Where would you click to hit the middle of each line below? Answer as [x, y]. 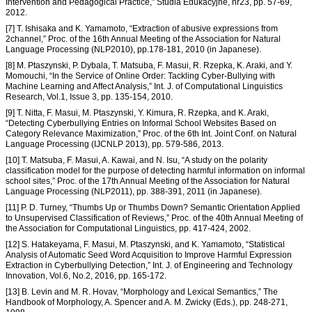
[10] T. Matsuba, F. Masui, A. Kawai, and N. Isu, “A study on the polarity [136, 161]
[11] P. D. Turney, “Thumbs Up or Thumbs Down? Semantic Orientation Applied [153, 208]
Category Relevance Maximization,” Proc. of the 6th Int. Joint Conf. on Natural [151, 134]
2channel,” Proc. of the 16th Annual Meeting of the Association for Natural [143, 39]
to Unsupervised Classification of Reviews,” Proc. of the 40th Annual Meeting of [154, 218]
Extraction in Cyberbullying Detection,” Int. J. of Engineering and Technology [149, 266]
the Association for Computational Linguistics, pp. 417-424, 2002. [128, 229]
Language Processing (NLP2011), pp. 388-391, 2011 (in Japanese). [134, 192]
